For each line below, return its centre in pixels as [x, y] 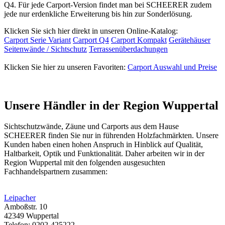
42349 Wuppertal [31, 216]
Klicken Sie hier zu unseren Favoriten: [66, 67]
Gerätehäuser [190, 40]
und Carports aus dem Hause [132, 127]
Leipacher [20, 198]
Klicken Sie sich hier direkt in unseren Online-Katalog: [91, 31]
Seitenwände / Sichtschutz [45, 49]
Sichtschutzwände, [35, 127]
